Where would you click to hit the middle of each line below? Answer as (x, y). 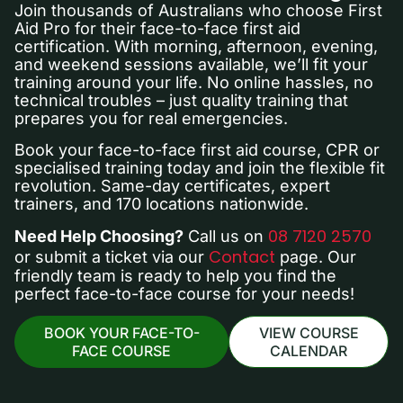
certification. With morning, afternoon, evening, (196, 47)
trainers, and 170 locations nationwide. (161, 203)
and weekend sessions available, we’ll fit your (191, 65)
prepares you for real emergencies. (151, 119)
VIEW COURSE (309, 333)
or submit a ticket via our (112, 256)
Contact (242, 256)
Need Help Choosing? (99, 236)
